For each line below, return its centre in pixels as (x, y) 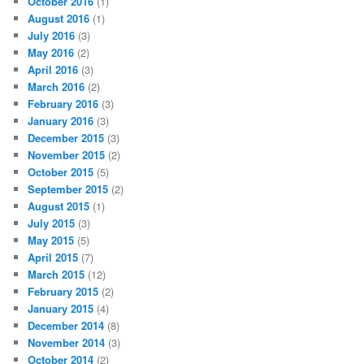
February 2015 (63, 291)
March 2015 (56, 274)
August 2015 (59, 206)
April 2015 (53, 257)
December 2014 (66, 325)
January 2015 (61, 308)
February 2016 (63, 103)
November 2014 (67, 342)
